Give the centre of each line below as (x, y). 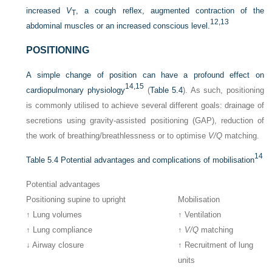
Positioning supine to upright (76, 199)
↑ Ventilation (200, 214)
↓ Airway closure (55, 245)
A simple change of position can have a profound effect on (145, 75)
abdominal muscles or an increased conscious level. (118, 25)
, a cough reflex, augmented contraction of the (170, 10)
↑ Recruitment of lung (216, 245)
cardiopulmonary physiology (76, 90)
